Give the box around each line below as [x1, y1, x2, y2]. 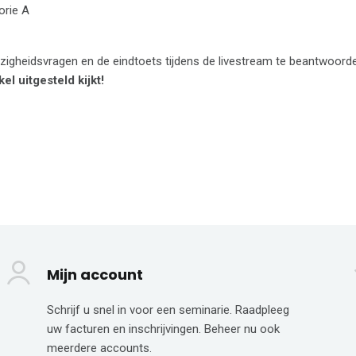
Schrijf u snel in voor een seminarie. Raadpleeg [47, 303, 289, 318]
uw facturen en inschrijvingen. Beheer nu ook [47, 322, 280, 337]
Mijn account [47, 265, 143, 285]
